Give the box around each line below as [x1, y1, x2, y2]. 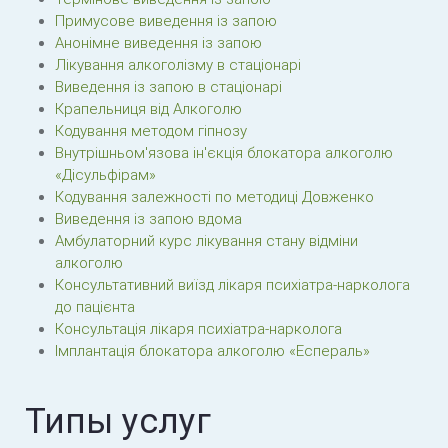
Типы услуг [25, 401, 211, 442]
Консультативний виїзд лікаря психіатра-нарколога [55, 276, 410, 294]
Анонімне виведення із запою [55, 34, 262, 52]
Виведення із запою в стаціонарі [55, 78, 282, 96]
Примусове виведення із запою [55, 12, 277, 30]
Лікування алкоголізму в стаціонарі [55, 56, 301, 74]
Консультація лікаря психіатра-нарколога [55, 320, 342, 338]
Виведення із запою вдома [55, 210, 242, 228]
